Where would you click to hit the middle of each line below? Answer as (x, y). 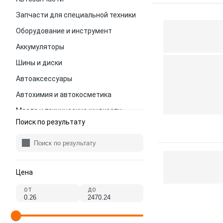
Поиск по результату (51, 122)
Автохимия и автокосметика (64, 95)
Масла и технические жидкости (69, 111)
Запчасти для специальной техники (76, 15)
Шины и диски (39, 63)
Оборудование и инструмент (64, 31)
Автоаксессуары (44, 79)
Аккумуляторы (40, 47)
